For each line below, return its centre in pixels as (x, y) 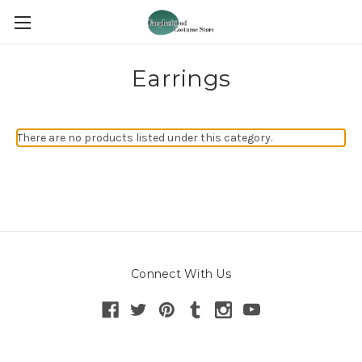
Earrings (181, 78)
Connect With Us (181, 274)
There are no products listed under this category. (145, 138)
